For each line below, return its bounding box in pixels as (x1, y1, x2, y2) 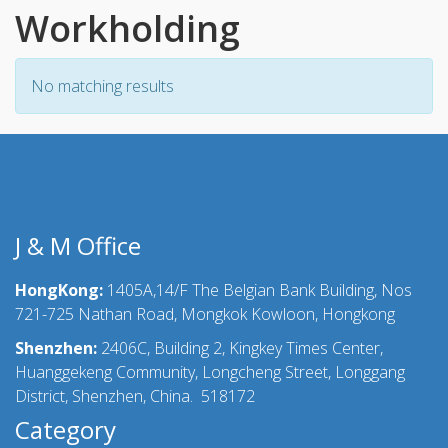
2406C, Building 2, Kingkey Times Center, (101, 337, 383, 359)
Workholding (15, 4, 240, 53)
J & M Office (15, 229, 141, 262)
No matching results (31, 75, 174, 97)
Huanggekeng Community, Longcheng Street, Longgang (15, 361, 405, 383)
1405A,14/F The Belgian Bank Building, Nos (103, 279, 412, 301)
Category (15, 413, 116, 446)
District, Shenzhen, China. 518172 (15, 385, 255, 407)
